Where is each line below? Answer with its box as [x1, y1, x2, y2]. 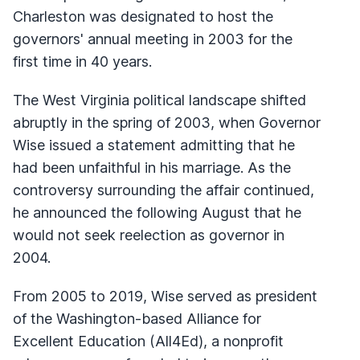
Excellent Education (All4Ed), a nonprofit [13, 332, 284, 350]
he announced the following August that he [13, 203, 301, 221]
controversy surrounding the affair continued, [13, 181, 314, 198]
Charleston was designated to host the [13, 7, 273, 25]
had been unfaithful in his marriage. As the [13, 158, 291, 176]
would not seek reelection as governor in [13, 226, 284, 243]
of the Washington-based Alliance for [13, 309, 261, 327]
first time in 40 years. [13, 52, 152, 70]
